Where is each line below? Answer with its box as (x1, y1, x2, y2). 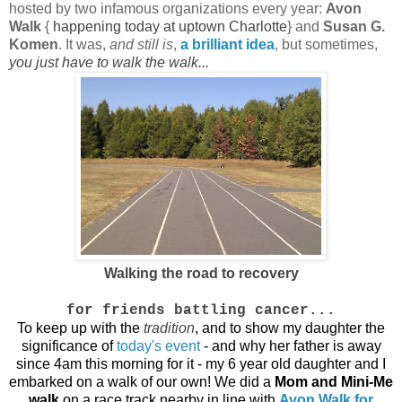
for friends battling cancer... (66, 302, 336, 319)
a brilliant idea (180, 37, 275, 53)
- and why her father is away (199, 338, 381, 354)
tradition (144, 320, 195, 336)
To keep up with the (17, 320, 144, 336)
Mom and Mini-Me (275, 374, 393, 390)
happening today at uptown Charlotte (53, 19, 287, 35)
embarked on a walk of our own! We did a (9, 374, 275, 390)
